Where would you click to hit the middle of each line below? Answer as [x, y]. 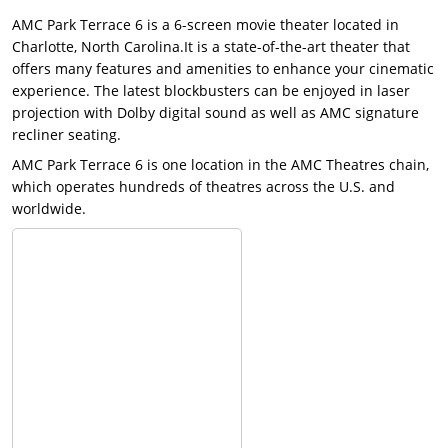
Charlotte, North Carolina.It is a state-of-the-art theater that [211, 47]
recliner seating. [66, 135]
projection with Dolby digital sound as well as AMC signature [215, 113]
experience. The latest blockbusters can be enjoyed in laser [211, 91]
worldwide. [49, 209]
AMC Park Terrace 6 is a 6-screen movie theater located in [205, 25]
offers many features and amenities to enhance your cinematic [223, 69]
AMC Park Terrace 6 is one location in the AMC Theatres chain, [220, 165]
